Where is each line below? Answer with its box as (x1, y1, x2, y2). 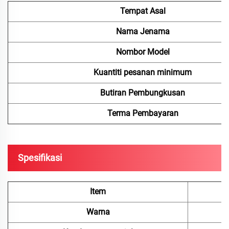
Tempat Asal (120, 6, 166, 16)
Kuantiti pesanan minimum (94, 67, 192, 78)
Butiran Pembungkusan (100, 88, 185, 98)
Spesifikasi (18, 152, 62, 164)
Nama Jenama (116, 27, 170, 37)
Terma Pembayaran (107, 108, 178, 119)
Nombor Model (116, 47, 170, 57)
